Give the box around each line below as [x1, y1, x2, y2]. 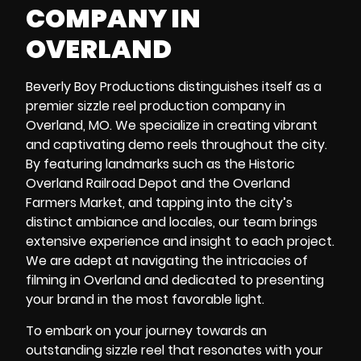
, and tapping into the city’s [122, 193, 293, 213]
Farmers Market [26, 193, 122, 213]
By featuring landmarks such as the [26, 155, 249, 174]
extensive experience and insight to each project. [26, 232, 334, 251]
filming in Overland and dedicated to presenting [26, 271, 324, 290]
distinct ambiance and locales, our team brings [26, 213, 317, 232]
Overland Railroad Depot [26, 174, 177, 193]
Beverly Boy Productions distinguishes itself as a [26, 77, 322, 97]
